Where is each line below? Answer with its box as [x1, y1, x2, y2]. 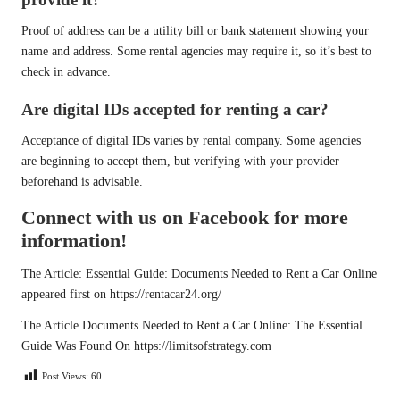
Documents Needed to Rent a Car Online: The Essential [82, 319, 362, 332]
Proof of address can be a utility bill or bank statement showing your [21, 23, 369, 37]
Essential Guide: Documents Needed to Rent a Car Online [86, 267, 377, 280]
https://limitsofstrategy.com [134, 339, 271, 353]
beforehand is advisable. [21, 175, 143, 188]
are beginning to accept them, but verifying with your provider [21, 154, 339, 168]
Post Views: [42, 370, 88, 381]
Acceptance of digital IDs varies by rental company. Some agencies [21, 134, 361, 147]
